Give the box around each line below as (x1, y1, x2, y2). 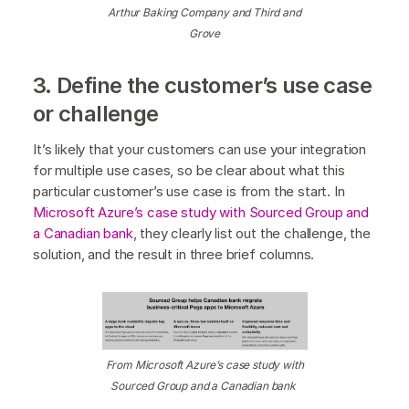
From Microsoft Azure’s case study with (105, 357, 304, 372)
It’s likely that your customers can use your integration (33, 140, 367, 158)
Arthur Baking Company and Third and (108, 5, 301, 19)
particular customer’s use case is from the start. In (33, 182, 345, 200)
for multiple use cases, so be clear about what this (33, 161, 345, 179)
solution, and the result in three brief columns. (33, 245, 319, 263)
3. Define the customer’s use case (33, 71, 372, 99)
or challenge (33, 100, 159, 127)
